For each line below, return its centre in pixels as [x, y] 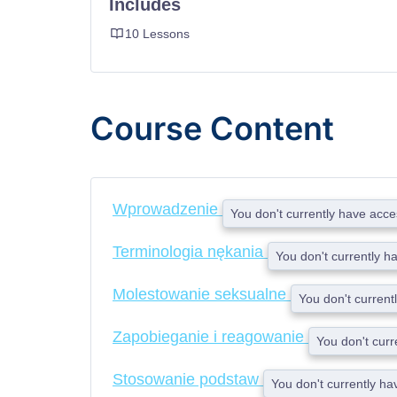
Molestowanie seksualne [202, 294]
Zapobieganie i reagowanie [210, 337]
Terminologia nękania [190, 252]
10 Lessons [157, 34]
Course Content [212, 128]
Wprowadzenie [167, 209]
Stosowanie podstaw [188, 379]
